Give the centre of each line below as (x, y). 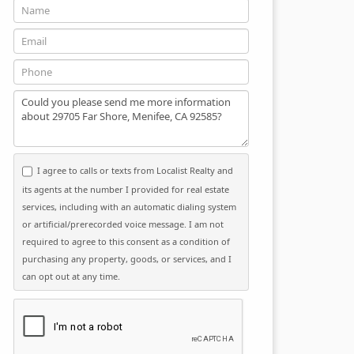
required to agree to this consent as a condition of (126, 241)
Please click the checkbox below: (109, 306)
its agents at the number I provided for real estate (126, 189)
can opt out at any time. (71, 276)
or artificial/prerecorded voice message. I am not (123, 224)
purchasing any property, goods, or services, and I (127, 258)
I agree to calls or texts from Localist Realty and (135, 170)
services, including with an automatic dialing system (129, 206)
